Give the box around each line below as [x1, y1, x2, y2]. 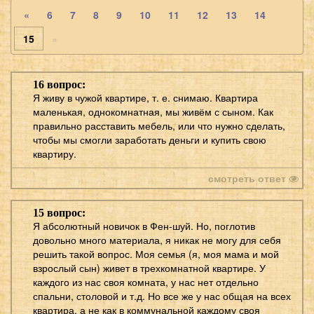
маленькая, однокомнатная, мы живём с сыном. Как [33, 104, 273, 118]
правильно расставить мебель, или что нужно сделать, [33, 118, 285, 132]
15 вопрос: [33, 206, 86, 219]
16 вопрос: [33, 78, 86, 90]
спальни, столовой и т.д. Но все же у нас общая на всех [33, 288, 291, 303]
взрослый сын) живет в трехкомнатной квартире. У [33, 260, 266, 275]
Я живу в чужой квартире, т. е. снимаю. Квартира [33, 90, 258, 104]
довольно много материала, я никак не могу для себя [33, 232, 281, 247]
